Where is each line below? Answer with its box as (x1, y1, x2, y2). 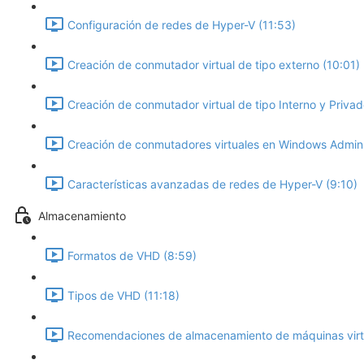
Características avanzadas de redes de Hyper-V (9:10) (67, 177, 357, 192)
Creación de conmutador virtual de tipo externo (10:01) (67, 58, 360, 72)
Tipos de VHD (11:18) (67, 288, 180, 303)
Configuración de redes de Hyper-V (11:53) (67, 18, 296, 32)
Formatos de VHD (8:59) (67, 249, 197, 263)
